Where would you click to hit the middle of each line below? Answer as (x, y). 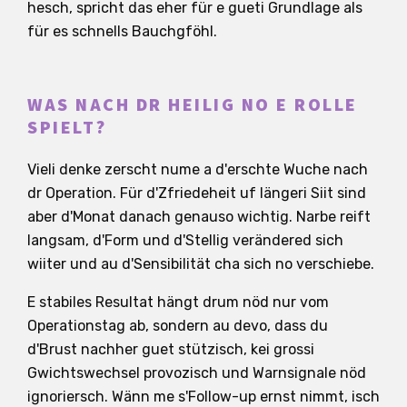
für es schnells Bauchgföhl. (122, 31)
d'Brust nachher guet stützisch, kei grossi (171, 349)
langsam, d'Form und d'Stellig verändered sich (185, 240)
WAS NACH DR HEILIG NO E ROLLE (193, 105)
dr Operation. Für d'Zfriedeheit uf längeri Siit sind (197, 193)
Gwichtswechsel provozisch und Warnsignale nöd (197, 372)
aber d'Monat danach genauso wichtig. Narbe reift (199, 216)
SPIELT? (67, 128)
